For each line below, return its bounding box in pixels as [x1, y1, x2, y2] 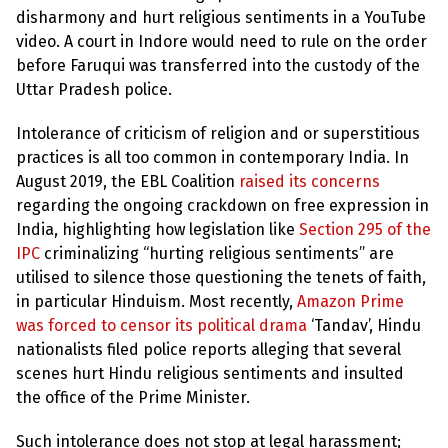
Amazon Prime [297, 291, 404, 311]
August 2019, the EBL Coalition [16, 171, 239, 191]
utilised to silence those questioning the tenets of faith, [16, 267, 426, 287]
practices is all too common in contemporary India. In [16, 147, 409, 167]
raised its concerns [239, 171, 380, 191]
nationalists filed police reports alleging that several [16, 339, 401, 359]
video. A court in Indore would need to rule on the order [16, 31, 427, 51]
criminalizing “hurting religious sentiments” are [40, 243, 394, 263]
